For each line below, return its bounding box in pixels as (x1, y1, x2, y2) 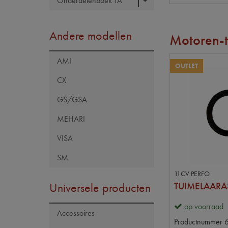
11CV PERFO (174, 169, 210, 179)
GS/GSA (57, 94, 87, 105)
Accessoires (57, 208, 95, 218)
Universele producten (49, 180, 151, 195)
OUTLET (175, 62, 198, 71)
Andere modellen (49, 27, 132, 43)
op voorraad (184, 201, 223, 212)
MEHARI (57, 113, 85, 124)
